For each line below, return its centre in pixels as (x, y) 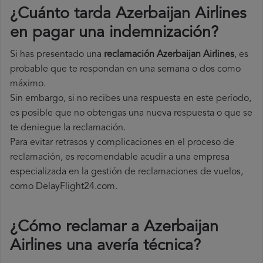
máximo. (28, 84)
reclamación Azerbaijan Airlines (169, 55)
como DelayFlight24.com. (64, 187)
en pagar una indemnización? (114, 33)
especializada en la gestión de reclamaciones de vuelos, (127, 172)
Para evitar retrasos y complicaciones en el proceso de (122, 143)
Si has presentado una (57, 55)
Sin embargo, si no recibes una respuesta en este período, (131, 99)
